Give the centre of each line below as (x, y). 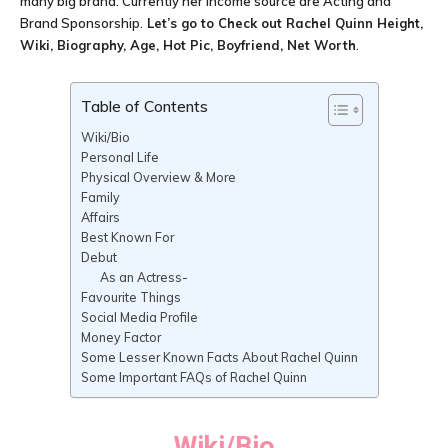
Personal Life (119, 157)
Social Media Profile (139, 317)
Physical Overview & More (158, 177)
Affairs (100, 217)
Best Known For (127, 237)
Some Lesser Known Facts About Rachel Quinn (219, 357)
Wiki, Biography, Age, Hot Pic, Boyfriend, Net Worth (188, 45)
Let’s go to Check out (214, 23)
